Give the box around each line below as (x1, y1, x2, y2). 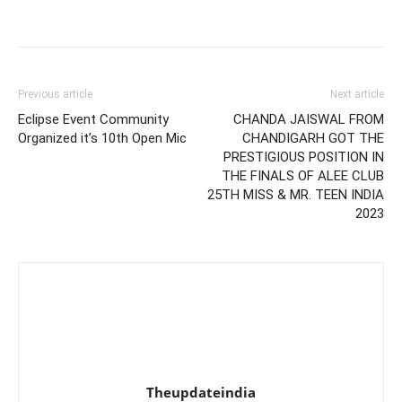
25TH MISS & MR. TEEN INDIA (207, 187, 384, 203)
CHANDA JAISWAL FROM (233, 111, 384, 127)
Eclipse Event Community (18, 111, 169, 127)
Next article (330, 88, 384, 100)
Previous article (18, 88, 92, 100)
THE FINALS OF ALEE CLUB (222, 168, 384, 184)
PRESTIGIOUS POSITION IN (223, 149, 384, 165)
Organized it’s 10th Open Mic (18, 130, 187, 146)
